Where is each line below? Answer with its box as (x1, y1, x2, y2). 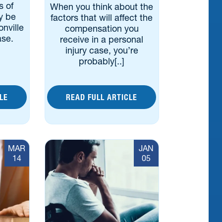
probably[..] (79, 55, 125, 67)
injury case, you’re (65, 45, 138, 56)
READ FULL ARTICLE (66, 92, 138, 102)
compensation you (64, 23, 139, 34)
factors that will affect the (51, 12, 153, 23)
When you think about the (50, 1, 154, 12)
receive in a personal (60, 34, 144, 45)
